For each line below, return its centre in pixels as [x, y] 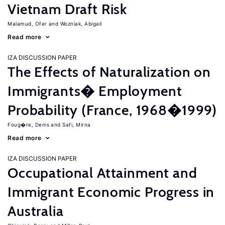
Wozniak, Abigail [81, 24]
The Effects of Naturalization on [109, 72]
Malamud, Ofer [27, 24]
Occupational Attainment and [102, 173]
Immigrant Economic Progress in [111, 192]
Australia [36, 211]
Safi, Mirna [77, 125]
